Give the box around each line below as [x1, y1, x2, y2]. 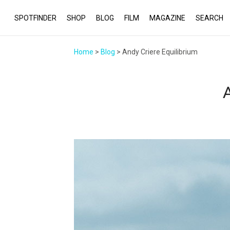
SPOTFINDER [14, 14, 56, 22]
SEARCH [196, 14, 223, 22]
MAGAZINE [149, 14, 185, 22]
